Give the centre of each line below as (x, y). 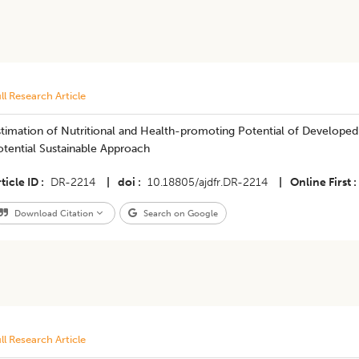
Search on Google (179, 213)
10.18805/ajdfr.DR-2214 (207, 182)
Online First (320, 182)
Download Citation (54, 213)
